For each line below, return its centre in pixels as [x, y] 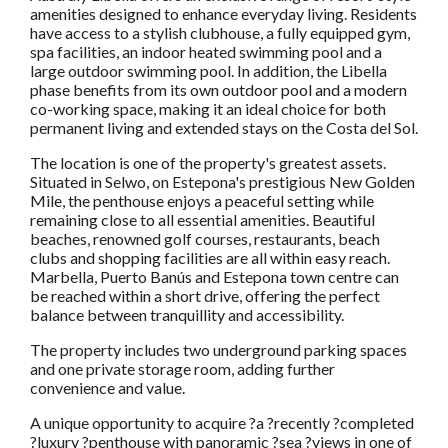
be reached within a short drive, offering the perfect [205, 296]
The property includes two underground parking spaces [218, 350]
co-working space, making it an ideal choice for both [208, 109]
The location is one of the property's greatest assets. [208, 163]
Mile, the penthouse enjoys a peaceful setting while [202, 201]
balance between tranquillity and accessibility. [187, 315]
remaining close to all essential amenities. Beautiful [202, 220]
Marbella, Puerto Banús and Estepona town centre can [214, 277]
